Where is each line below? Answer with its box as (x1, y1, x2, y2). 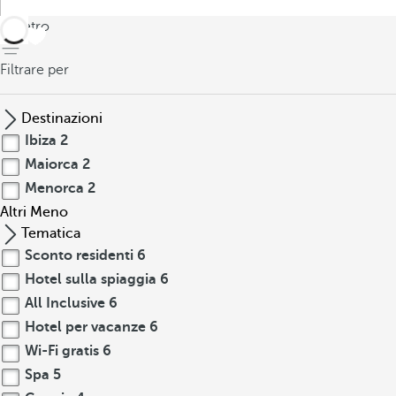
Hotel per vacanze (21, 319, 149, 335)
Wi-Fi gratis (21, 343, 103, 359)
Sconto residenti (21, 247, 137, 263)
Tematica (21, 225, 80, 241)
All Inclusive (21, 295, 109, 311)
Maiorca (21, 156, 82, 172)
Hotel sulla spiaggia (21, 271, 160, 287)
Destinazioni (21, 110, 103, 126)
